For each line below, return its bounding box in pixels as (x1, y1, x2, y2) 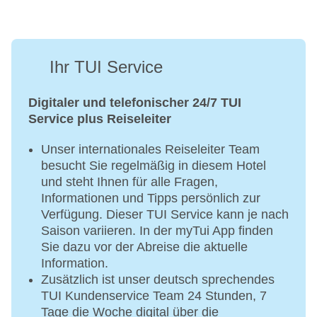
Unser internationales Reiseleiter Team (41, 142, 260, 157)
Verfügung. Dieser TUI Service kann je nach (41, 207, 289, 222)
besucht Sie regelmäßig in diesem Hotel (41, 158, 266, 173)
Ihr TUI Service (50, 57, 163, 77)
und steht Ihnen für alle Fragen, (41, 175, 218, 190)
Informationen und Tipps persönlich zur (41, 191, 260, 206)
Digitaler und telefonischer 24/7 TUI (28, 96, 241, 110)
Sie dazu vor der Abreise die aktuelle (41, 240, 248, 255)
